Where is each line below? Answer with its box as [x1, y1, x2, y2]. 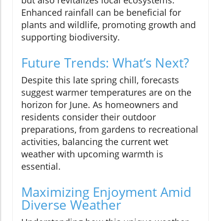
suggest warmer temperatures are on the [21, 86, 191, 98]
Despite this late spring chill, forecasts [21, 74, 179, 86]
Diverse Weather [21, 195, 121, 214]
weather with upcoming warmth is [21, 147, 163, 160]
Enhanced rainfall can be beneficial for [21, 6, 181, 18]
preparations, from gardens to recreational [21, 123, 198, 135]
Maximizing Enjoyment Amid [21, 183, 191, 201]
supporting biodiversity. [21, 31, 120, 43]
